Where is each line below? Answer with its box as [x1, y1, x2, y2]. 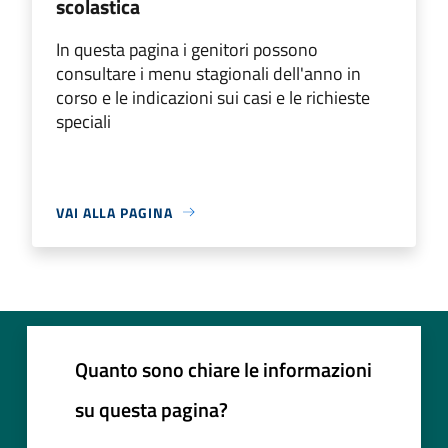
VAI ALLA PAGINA [56, 201, 173, 223]
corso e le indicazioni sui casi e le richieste [56, 83, 370, 111]
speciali [56, 107, 111, 135]
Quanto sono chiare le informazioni [75, 353, 372, 385]
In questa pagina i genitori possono [56, 35, 318, 63]
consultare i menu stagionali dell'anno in [56, 59, 361, 87]
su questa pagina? [75, 393, 228, 425]
